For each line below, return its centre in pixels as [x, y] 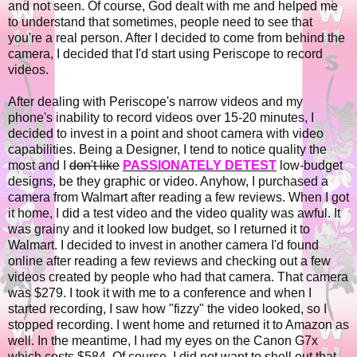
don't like [94, 166]
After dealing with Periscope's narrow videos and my [155, 102]
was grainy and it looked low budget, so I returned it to [159, 229]
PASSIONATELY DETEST [200, 166]
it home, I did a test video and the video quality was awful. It [174, 214]
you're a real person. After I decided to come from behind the [177, 38]
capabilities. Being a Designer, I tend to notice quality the [167, 150]
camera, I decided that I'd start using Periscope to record [165, 54]
